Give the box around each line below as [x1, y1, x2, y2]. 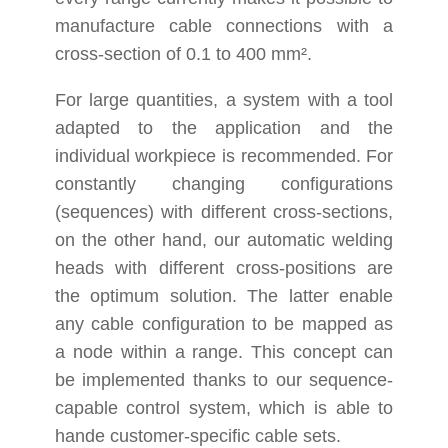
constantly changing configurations [54, 174, 394, 194]
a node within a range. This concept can [54, 342, 394, 362]
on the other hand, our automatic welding [54, 230, 394, 250]
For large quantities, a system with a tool [54, 90, 394, 110]
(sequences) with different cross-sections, [54, 202, 394, 222]
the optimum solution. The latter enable [54, 286, 394, 306]
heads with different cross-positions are [54, 258, 394, 278]
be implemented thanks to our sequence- [54, 370, 394, 390]
